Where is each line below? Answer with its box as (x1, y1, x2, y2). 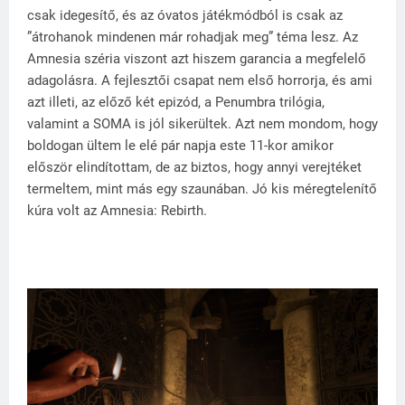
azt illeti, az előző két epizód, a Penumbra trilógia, (27, 94, 325, 111)
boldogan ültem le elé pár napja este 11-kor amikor (27, 137, 334, 155)
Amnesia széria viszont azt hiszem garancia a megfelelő (27, 51, 366, 68)
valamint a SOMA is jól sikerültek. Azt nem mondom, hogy (27, 116, 378, 133)
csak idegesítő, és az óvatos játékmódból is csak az (27, 7, 343, 24)
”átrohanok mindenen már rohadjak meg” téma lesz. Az (27, 29, 358, 46)
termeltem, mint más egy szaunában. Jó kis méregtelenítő (27, 181, 377, 198)
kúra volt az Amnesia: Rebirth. (27, 202, 207, 220)
